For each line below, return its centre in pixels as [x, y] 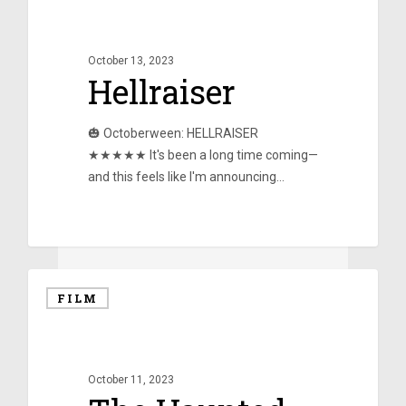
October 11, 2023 [130, 379]
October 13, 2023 [130, 60]
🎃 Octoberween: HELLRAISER [173, 133]
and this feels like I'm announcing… [186, 176]
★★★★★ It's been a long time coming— [203, 155]
